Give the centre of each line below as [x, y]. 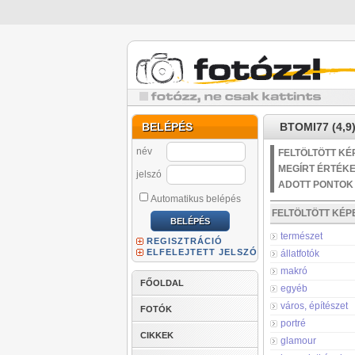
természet [302, 236]
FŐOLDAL [162, 283]
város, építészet [314, 306]
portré [293, 323]
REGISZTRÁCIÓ [185, 241]
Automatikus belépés [196, 199]
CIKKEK [157, 335]
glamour [298, 341]
